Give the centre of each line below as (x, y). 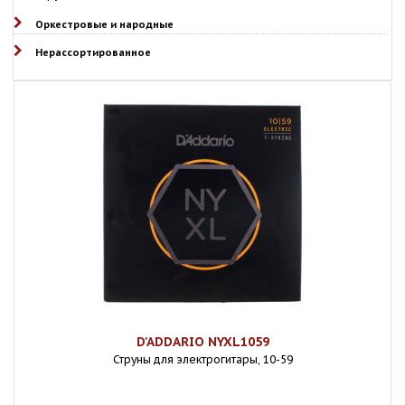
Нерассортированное (94, 52)
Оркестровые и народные (105, 24)
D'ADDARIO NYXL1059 (202, 342)
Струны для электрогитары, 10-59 (202, 359)
